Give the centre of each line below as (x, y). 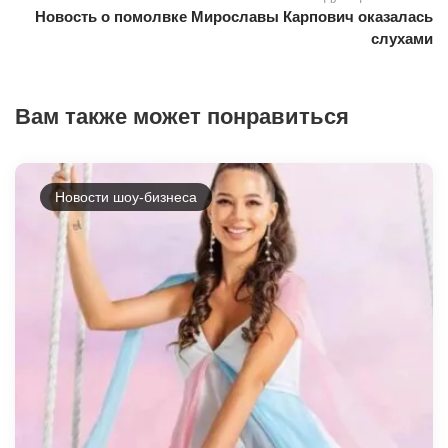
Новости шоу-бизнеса (126, 196)
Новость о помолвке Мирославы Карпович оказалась (234, 16)
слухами (402, 38)
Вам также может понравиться (182, 116)
